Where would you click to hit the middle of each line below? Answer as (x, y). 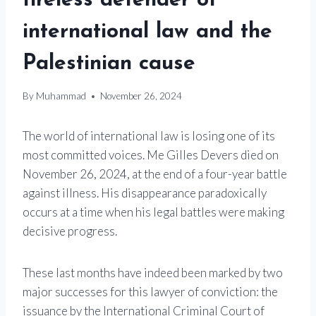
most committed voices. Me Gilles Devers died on (151, 155)
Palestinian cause (109, 63)
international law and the (147, 32)
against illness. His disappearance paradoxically (145, 193)
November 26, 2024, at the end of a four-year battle (155, 174)
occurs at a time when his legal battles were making (153, 212)
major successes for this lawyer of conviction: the (150, 292)
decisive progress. (70, 231)
